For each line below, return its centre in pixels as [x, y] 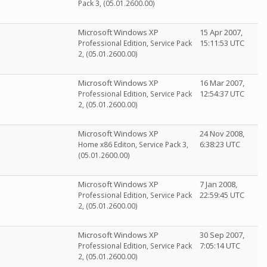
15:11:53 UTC [222, 43]
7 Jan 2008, [218, 184]
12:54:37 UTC [222, 94]
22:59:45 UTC [222, 195]
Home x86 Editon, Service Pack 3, [133, 145]
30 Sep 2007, [222, 235]
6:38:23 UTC [220, 144]
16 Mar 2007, [222, 83]
